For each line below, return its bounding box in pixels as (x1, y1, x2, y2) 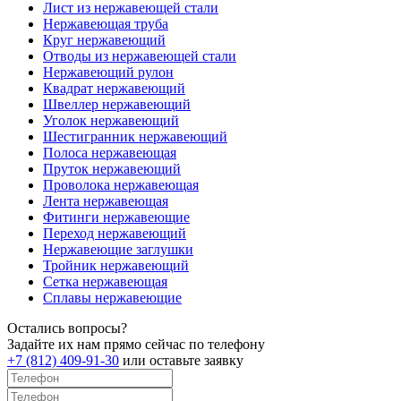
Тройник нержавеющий (43, 257, 189, 273)
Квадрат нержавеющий (43, 80, 185, 96)
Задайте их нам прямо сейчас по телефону (7, 336, 265, 352)
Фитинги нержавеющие (43, 209, 190, 225)
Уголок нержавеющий (43, 112, 179, 128)
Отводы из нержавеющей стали (43, 47, 236, 64)
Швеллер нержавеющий (43, 96, 191, 112)
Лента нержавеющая (43, 192, 168, 209)
